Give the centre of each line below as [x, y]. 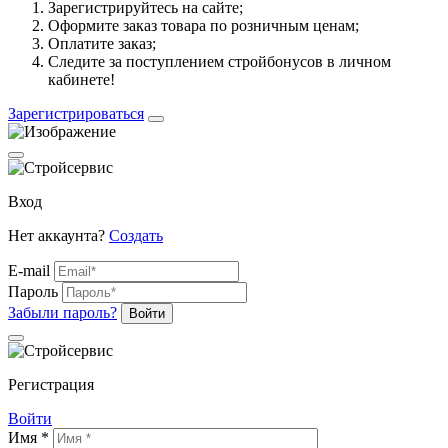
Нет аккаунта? [58, 236]
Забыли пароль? [62, 313]
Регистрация [51, 385]
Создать [136, 236]
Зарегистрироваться [76, 114]
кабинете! [81, 80]
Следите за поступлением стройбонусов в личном [219, 62]
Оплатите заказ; [102, 44]
